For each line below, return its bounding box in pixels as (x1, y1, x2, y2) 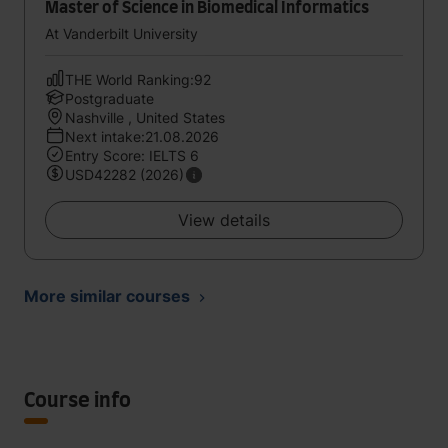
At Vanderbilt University (45, 25, 198, 42)
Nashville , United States (65, 109, 225, 126)
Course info (24, 391, 131, 411)
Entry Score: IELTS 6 (65, 147, 199, 164)
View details (178, 210, 270, 230)
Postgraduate (65, 90, 154, 107)
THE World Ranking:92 (65, 71, 211, 88)
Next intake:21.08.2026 (65, 128, 219, 145)
